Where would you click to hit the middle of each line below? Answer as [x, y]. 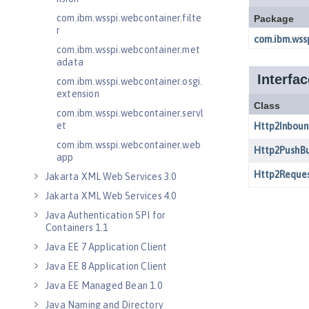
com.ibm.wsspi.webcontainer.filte [129, 18]
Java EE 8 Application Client [107, 266]
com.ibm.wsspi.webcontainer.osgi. [130, 81]
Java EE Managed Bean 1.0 [104, 286]
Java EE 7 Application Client [107, 247]
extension [78, 94]
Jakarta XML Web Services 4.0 [111, 196]
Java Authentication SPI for [106, 215]
